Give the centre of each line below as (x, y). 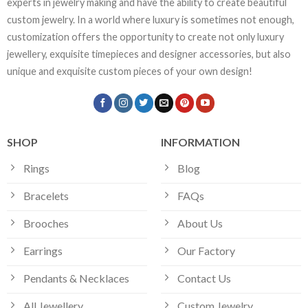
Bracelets (46, 196)
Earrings (43, 251)
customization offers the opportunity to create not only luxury (145, 36)
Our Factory (206, 251)
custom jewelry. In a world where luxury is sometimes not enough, (150, 19)
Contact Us (204, 278)
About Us (200, 223)
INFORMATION (200, 142)
